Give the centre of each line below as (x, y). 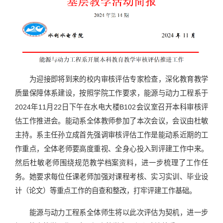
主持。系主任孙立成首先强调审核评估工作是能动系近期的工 (111, 135)
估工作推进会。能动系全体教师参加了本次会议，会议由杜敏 (111, 121)
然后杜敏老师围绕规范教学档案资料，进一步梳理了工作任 (111, 163)
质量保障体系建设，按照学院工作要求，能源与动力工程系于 (111, 93)
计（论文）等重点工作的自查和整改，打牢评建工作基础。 (106, 191)
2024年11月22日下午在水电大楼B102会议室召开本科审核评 (111, 107)
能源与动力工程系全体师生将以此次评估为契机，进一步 (118, 213)
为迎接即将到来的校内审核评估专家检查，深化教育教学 (118, 79)
